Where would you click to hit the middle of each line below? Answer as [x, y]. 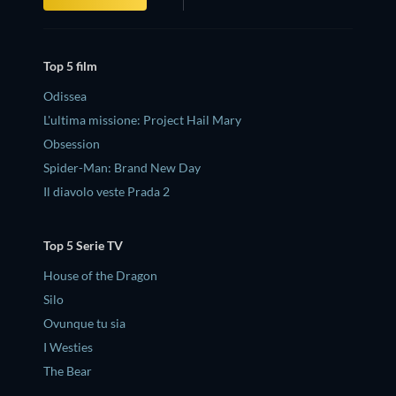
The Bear [68, 371]
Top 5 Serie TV [83, 246]
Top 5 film [70, 65]
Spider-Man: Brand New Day [122, 167]
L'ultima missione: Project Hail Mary [142, 119]
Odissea [65, 95]
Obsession [72, 143]
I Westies [68, 347]
